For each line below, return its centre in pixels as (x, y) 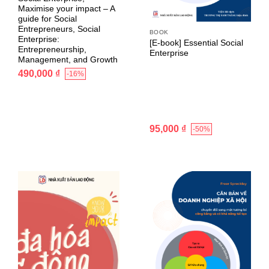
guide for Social (47, 19)
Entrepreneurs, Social (59, 29)
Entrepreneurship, (52, 49)
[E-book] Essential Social (196, 43)
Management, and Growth (68, 59)
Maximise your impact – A (66, 8)
